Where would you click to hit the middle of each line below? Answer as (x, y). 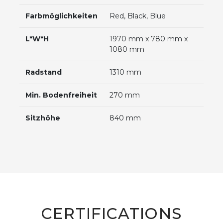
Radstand (44, 72)
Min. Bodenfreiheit (61, 95)
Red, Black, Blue (138, 16)
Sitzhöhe (43, 118)
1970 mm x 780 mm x (149, 39)
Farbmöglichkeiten (61, 16)
